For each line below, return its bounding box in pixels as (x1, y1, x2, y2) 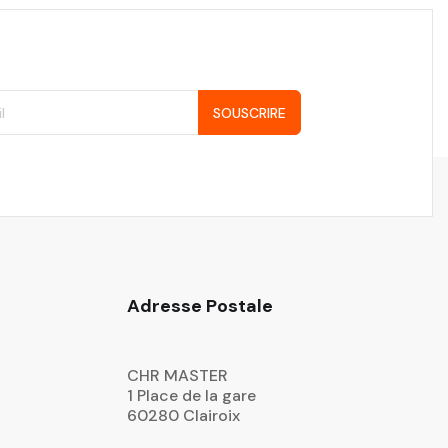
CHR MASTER (127, 364, 228, 386)
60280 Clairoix (127, 404, 240, 426)
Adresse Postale (127, 293, 273, 318)
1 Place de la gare (127, 384, 256, 406)
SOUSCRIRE (212, 103, 286, 122)
